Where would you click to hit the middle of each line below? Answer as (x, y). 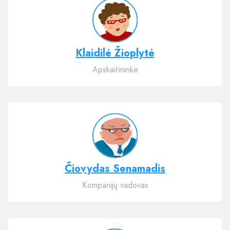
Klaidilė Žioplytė (115, 53)
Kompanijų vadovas (115, 185)
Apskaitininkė (115, 70)
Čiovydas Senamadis (115, 169)
